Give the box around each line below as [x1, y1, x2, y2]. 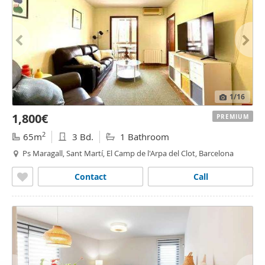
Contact [75, 171, 106, 182]
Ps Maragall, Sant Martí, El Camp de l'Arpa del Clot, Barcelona [22, 148, 234, 159]
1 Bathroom [118, 131, 169, 143]
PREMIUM [216, 112, 249, 121]
